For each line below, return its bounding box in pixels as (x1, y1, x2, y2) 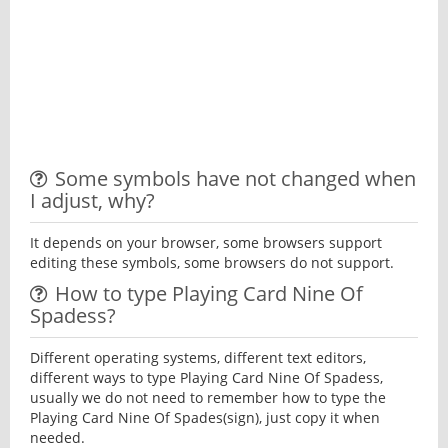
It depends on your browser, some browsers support (30, 233, 382, 252)
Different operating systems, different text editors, (30, 348, 366, 367)
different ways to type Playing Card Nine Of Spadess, (30, 368, 383, 387)
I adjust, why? (30, 187, 155, 214)
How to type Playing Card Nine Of (55, 280, 363, 307)
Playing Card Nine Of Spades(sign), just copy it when (30, 408, 380, 427)
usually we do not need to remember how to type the (30, 388, 386, 407)
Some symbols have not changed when (55, 165, 416, 192)
